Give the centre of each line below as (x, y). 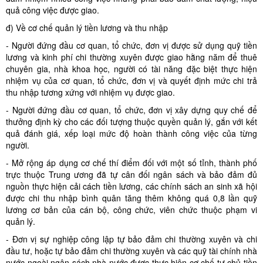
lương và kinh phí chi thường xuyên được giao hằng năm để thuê (131, 57)
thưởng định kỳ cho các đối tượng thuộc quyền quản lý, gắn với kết (131, 122)
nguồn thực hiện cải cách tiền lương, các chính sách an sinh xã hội (131, 186)
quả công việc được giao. (53, 10)
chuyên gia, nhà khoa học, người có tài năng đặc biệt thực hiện (131, 69)
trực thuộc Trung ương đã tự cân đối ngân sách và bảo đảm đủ (131, 174)
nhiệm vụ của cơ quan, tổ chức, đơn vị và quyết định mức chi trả (131, 80)
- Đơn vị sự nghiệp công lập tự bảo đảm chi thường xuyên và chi (131, 239)
